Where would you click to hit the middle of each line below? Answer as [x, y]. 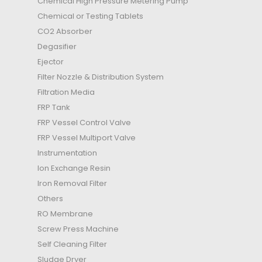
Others [50, 199]
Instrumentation [67, 153]
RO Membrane [65, 214]
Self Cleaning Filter [72, 244]
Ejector [51, 62]
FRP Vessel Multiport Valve [87, 138]
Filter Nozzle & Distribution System [101, 77]
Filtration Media [66, 92]
